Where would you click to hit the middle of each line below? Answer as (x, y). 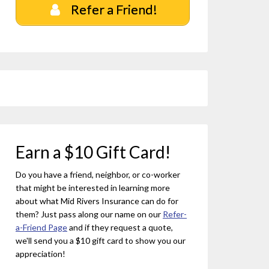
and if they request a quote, (120, 227)
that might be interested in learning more (93, 187)
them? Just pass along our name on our (89, 214)
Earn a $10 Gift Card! (93, 152)
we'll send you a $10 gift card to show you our (101, 240)
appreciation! (41, 253)
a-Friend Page (41, 227)
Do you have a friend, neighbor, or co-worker (98, 174)
